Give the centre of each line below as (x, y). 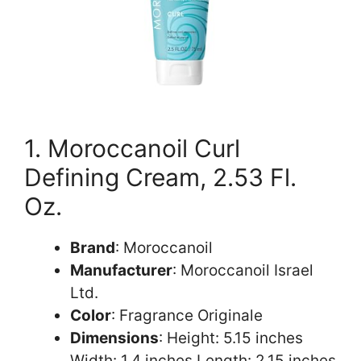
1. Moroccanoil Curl (132, 148)
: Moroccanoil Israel (243, 270)
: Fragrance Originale (187, 315)
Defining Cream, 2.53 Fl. (160, 177)
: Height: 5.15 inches (231, 338)
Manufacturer (121, 270)
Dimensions (114, 338)
